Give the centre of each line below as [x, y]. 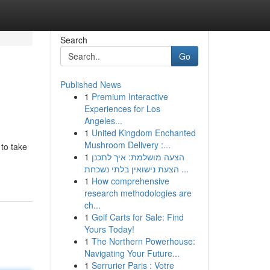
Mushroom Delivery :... [127, 145]
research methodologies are [138, 193]
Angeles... [103, 121]
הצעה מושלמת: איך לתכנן [138, 157]
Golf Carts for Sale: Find [137, 217]
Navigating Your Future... [132, 253]
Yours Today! [109, 229]
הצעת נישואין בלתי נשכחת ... [184, 169]
